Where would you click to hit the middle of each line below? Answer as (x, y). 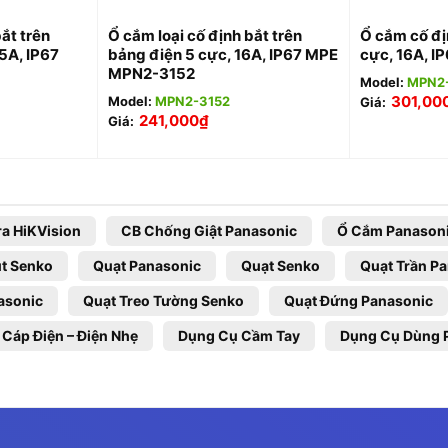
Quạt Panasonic (147, 266)
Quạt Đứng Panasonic (358, 301)
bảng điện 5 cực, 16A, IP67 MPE (222, 55)
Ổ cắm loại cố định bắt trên (204, 36)
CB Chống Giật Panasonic (209, 231)
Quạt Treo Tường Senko (163, 301)
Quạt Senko (280, 266)
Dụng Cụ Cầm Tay (239, 336)
